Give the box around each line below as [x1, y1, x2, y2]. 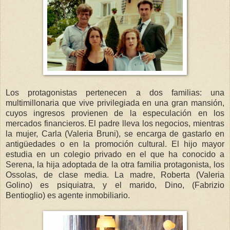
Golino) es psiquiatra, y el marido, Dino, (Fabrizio [6, 180, 224, 189]
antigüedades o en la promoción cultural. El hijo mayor [6, 139, 224, 148]
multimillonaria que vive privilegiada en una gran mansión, [6, 98, 224, 107]
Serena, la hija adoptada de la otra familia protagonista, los [6, 160, 224, 169]
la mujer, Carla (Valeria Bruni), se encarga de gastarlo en [6, 129, 224, 138]
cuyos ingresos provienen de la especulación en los [6, 108, 224, 118]
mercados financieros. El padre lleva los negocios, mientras [6, 119, 224, 128]
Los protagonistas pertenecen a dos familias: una [6, 88, 224, 97]
